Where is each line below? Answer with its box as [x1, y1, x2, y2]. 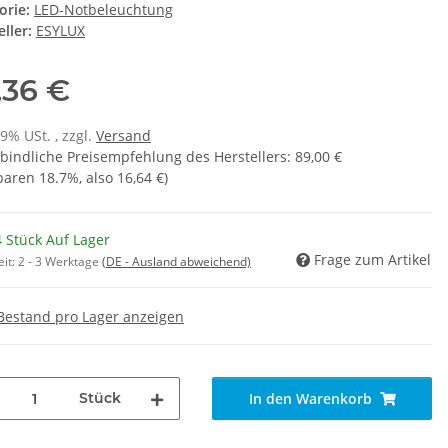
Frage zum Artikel [314, 250, 431, 270]
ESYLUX [36, 21, 85, 41]
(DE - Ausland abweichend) [102, 253, 251, 271]
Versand [96, 126, 151, 146]
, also [79, 168, 117, 188]
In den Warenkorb [248, 389, 372, 408]
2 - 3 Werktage [18, 253, 102, 271]
